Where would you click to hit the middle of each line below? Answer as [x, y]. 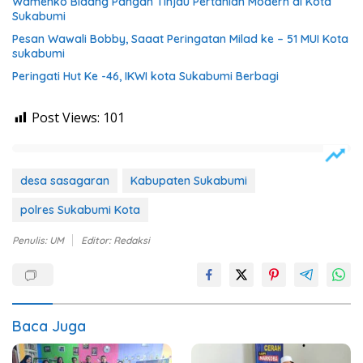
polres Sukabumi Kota [80, 210]
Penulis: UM [38, 241]
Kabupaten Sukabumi [189, 181]
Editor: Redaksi [115, 241]
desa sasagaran [65, 181]
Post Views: [66, 118]
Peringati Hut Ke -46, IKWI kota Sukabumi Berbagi [145, 77]
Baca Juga [49, 327]
